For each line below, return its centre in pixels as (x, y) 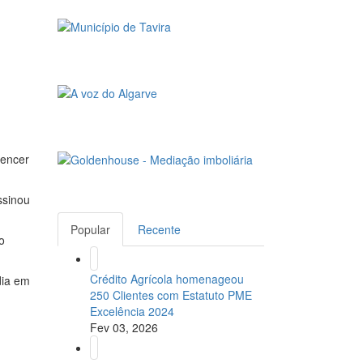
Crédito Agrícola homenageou (167, 279)
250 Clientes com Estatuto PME (171, 295)
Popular (90, 230)
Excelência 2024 (132, 312)
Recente (159, 230)
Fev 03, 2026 (124, 328)
